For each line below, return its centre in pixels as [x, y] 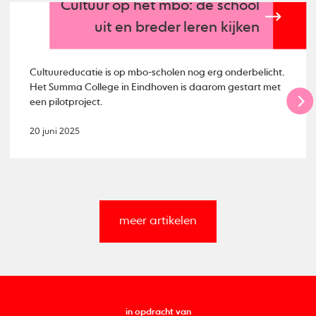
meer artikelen [158, 221]
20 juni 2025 [55, 132]
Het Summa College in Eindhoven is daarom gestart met [156, 87]
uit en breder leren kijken [177, 28]
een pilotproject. [66, 102]
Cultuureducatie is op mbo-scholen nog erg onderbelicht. [157, 72]
